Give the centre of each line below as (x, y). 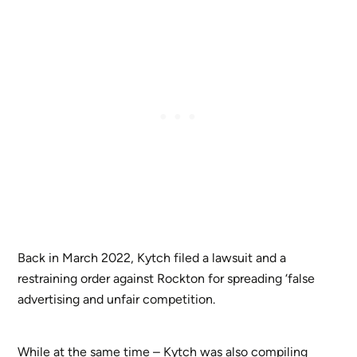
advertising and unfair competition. (117, 300)
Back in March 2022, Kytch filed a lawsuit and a (152, 258)
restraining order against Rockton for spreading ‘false (167, 279)
